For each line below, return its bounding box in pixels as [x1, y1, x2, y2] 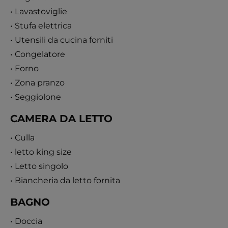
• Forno [10, 63, 39, 73]
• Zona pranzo [10, 77, 65, 88]
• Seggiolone [10, 92, 61, 102]
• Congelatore [10, 49, 65, 59]
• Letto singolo [10, 161, 68, 171]
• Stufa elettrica [10, 20, 72, 31]
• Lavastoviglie [10, 6, 67, 16]
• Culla [10, 132, 35, 142]
